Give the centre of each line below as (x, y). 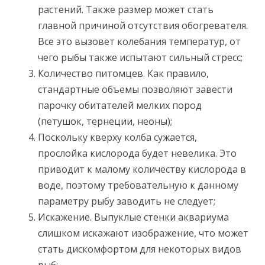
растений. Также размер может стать (126, 9)
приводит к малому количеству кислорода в (142, 169)
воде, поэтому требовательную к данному (138, 185)
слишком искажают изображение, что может (143, 233)
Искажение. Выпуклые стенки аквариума (133, 217)
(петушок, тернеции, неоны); (105, 121)
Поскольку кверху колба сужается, (117, 137)
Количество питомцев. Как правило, (123, 73)
